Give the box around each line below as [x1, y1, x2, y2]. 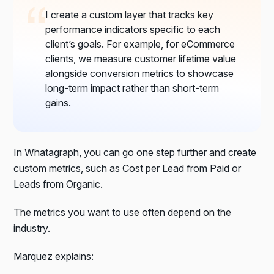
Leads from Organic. [13, 177, 103, 190]
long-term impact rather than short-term [45, 81, 220, 94]
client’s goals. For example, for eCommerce [45, 37, 235, 50]
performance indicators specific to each [45, 23, 221, 35]
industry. [13, 221, 51, 234]
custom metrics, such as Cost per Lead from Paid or [13, 161, 242, 174]
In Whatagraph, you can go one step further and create [13, 146, 257, 158]
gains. [45, 96, 72, 109]
